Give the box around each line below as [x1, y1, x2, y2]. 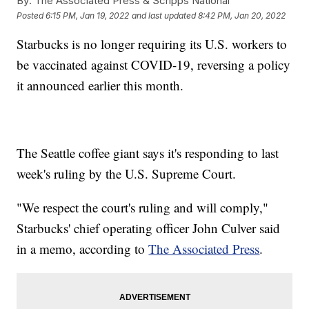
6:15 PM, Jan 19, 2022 [46, 10, 130, 21]
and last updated [132, 10, 197, 21]
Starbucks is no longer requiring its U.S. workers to [17, 35, 288, 53]
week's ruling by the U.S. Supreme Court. [17, 165, 237, 183]
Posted [17, 10, 46, 21]
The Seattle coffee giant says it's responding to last [17, 144, 279, 162]
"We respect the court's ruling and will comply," [17, 199, 269, 217]
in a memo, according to [17, 240, 149, 258]
